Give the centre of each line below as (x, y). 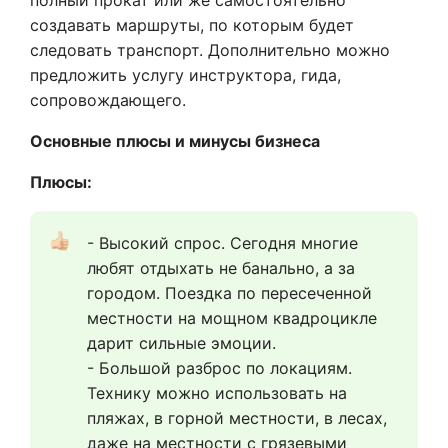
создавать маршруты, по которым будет (192, 25)
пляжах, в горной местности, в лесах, (237, 418)
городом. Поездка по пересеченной (229, 293)
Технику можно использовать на (217, 393)
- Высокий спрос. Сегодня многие (222, 243)
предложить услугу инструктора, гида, (185, 75)
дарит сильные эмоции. (181, 343)
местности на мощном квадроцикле (232, 318)
